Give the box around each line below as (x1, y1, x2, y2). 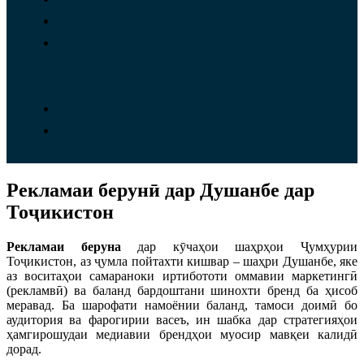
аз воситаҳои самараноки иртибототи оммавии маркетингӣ (6, 269, 357, 284)
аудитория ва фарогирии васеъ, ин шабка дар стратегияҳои (6, 313, 357, 327)
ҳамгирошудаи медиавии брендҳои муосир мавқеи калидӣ (6, 327, 357, 342)
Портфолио (67, 13, 146, 29)
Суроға (67, 35, 112, 51)
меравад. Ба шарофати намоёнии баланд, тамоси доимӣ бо (6, 298, 357, 313)
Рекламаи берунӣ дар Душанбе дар (6, 180, 314, 201)
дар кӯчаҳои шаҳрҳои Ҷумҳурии (120, 240, 358, 254)
